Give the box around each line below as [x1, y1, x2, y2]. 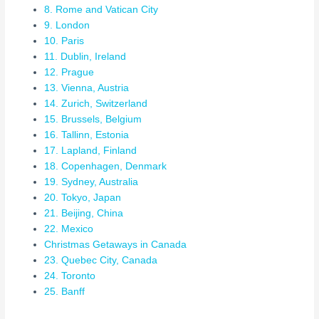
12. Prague [44, 67, 95, 78]
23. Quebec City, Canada [44, 255, 158, 266]
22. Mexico [44, 224, 94, 235]
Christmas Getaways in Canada [44, 239, 187, 251]
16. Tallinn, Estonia [44, 130, 130, 141]
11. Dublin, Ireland [44, 51, 127, 63]
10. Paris [44, 36, 85, 47]
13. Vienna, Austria [44, 83, 130, 94]
